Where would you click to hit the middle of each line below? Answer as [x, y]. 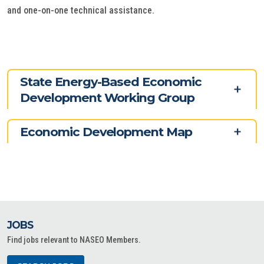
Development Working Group [108, 98]
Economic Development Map [106, 132]
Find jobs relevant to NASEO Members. [74, 240]
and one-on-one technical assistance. [81, 10]
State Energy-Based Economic [111, 82]
